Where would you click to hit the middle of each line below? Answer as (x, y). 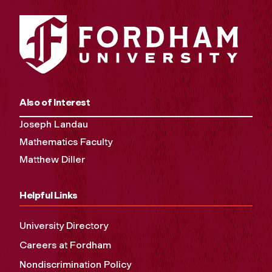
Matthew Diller (52, 160)
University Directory (64, 226)
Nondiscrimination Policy (75, 265)
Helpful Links (49, 195)
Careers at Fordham (65, 245)
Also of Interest (55, 103)
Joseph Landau (54, 124)
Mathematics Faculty (66, 142)
